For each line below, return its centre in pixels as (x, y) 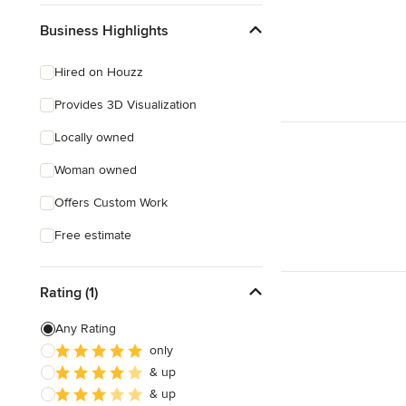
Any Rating (86, 329)
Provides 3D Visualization (126, 105)
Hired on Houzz (99, 72)
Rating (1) (69, 292)
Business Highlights (104, 30)
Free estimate (93, 235)
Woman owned (96, 170)
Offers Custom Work (111, 203)
